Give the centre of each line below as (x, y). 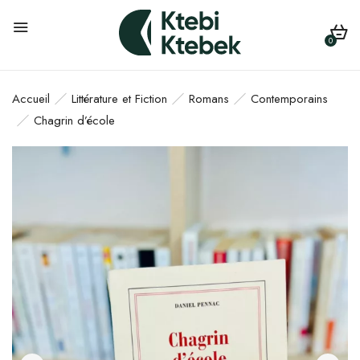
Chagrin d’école (74, 120)
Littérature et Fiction (119, 98)
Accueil (31, 98)
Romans (209, 98)
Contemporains (289, 98)
